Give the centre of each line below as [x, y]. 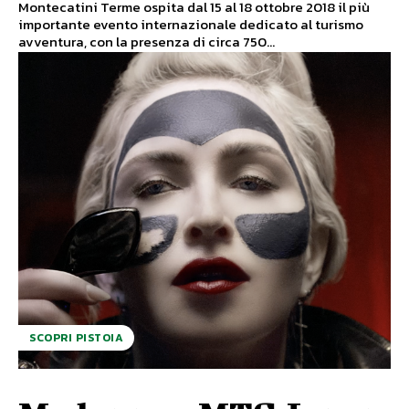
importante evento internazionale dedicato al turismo [191, 25]
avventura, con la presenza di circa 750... [147, 42]
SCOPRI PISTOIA [76, 338]
